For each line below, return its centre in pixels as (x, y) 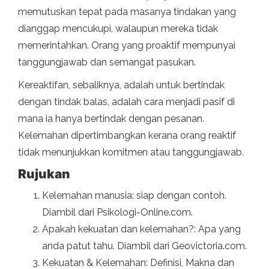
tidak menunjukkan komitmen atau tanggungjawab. (131, 153)
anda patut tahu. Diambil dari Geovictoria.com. (144, 246)
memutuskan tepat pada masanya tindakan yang (127, 12)
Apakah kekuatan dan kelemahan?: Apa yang (141, 229)
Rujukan (44, 174)
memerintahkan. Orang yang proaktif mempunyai (127, 46)
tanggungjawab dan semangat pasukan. (107, 62)
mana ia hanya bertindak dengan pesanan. (111, 119)
